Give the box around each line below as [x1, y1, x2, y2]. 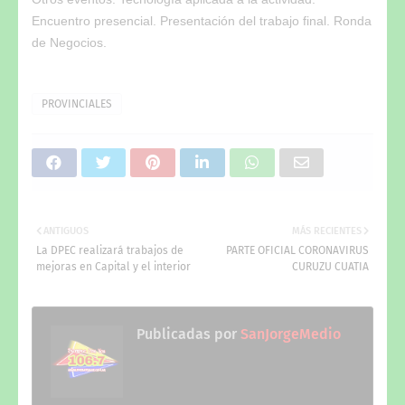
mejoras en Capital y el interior [36, 259, 191, 273]
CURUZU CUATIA [292, 259, 369, 273]
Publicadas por [137, 325, 237, 343]
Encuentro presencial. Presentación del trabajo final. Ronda [32, 13, 372, 28]
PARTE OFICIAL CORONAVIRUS [226, 243, 369, 257]
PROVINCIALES [42, 97, 112, 110]
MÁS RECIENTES [292, 224, 362, 237]
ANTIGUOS [43, 224, 89, 237]
